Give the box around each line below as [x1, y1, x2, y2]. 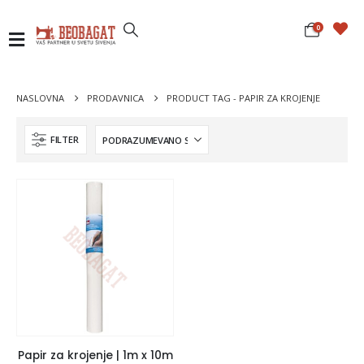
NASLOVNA [16, 92, 64, 104]
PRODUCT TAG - [167, 92, 239, 104]
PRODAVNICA [87, 92, 144, 104]
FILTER [50, 133, 79, 145]
